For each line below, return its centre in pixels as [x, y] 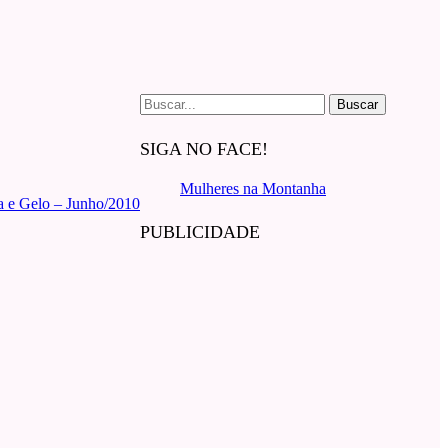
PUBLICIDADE [200, 232]
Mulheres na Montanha [253, 189]
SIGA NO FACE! [204, 149]
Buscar [161, 102]
